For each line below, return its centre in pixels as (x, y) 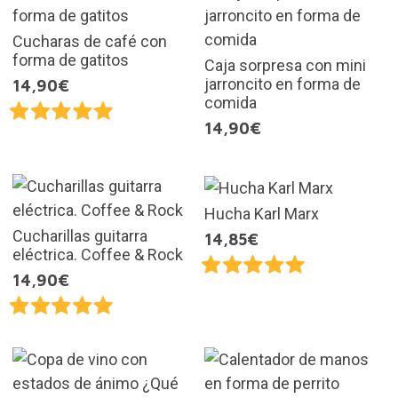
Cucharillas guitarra (80, 235)
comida (231, 102)
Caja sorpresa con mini (285, 65)
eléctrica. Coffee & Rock (97, 254)
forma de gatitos (70, 60)
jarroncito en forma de (283, 84)
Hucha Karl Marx (262, 213)
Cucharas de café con (89, 41)
